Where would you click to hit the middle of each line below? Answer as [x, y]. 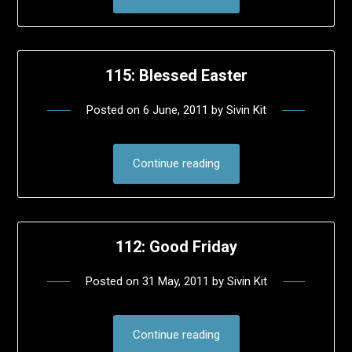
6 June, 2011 [175, 110]
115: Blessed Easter [176, 76]
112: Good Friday [176, 246]
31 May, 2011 [175, 281]
